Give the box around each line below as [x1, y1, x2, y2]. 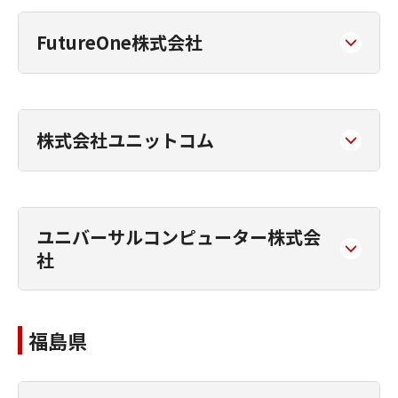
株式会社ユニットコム [36, 127, 214, 153]
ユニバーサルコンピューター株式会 [36, 224, 321, 250]
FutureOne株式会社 [36, 29, 203, 55]
